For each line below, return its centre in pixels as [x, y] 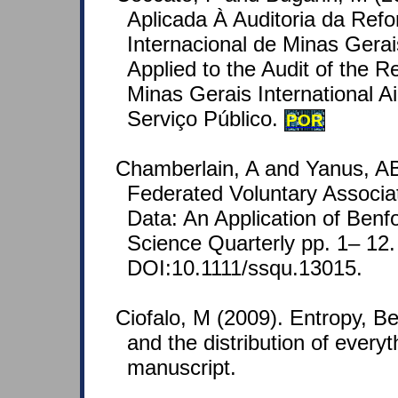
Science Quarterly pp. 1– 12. [261, 243]
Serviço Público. [206, 118]
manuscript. [182, 367]
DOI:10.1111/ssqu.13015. [245, 267]
